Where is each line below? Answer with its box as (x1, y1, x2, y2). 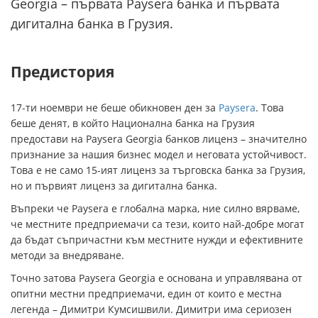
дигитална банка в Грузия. (11, 15, 173, 33)
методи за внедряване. (11, 248, 124, 263)
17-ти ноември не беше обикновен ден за (11, 101, 219, 115)
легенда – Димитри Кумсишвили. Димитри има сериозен (11, 302, 292, 317)
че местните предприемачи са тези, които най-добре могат (11, 217, 305, 231)
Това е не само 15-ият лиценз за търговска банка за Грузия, (11, 163, 305, 177)
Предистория (11, 62, 114, 82)
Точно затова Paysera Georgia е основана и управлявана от (11, 271, 302, 285)
